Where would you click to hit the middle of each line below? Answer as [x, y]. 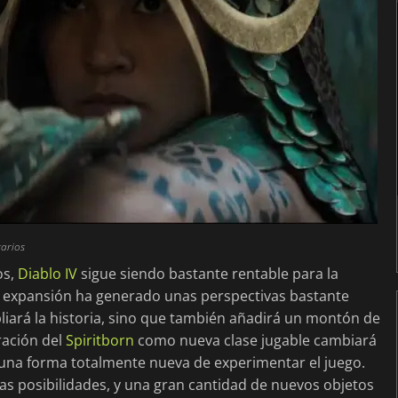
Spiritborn [100, 340]
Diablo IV [48, 273]
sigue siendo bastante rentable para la [208, 273]
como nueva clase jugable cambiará [255, 340]
